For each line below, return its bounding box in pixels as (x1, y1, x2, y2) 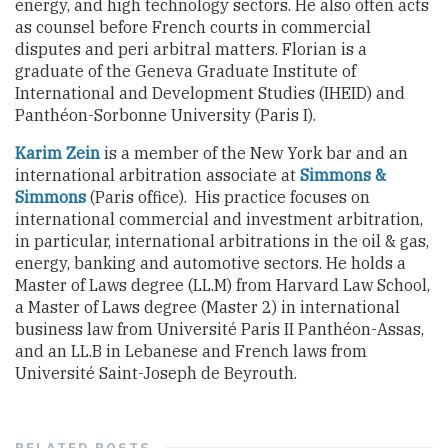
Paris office (95, 186, 179, 207)
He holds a (326, 252, 406, 273)
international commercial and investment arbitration (15, 208, 420, 229)
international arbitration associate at (15, 164, 296, 185)
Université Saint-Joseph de (15, 362, 224, 383)
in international (277, 296, 400, 317)
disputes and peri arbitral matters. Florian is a (15, 38, 367, 59)
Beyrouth (224, 362, 294, 383)
